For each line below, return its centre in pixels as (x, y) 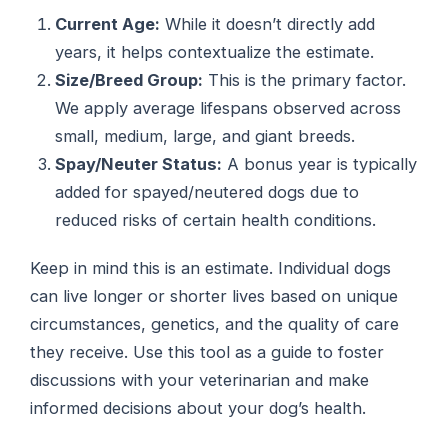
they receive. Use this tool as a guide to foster (207, 352)
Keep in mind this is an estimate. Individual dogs (211, 268)
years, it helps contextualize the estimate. (215, 51)
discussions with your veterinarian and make (200, 380)
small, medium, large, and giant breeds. (205, 135)
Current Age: (108, 23)
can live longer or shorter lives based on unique (214, 296)
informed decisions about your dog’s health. (198, 408)
